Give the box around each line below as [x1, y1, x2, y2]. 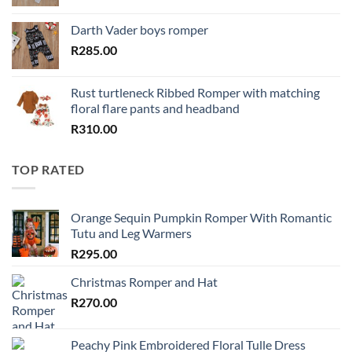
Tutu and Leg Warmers [71, 225, 192, 241]
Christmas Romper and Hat [71, 274, 218, 290]
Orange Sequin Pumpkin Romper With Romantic [71, 210, 332, 225]
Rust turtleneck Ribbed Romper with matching [71, 84, 320, 100]
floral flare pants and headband [71, 100, 240, 115]
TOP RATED [12, 161, 86, 177]
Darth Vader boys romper [71, 21, 208, 37]
